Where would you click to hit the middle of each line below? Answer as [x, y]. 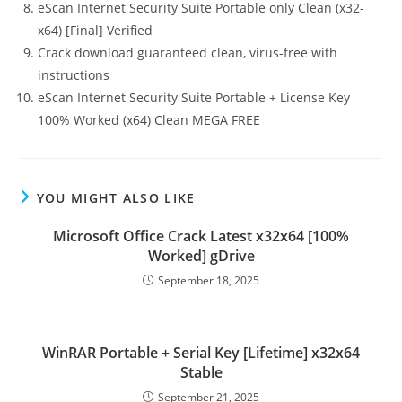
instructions [74, 75]
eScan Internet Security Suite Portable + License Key [194, 97]
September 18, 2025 [209, 280]
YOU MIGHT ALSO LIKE [116, 198]
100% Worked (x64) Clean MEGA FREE [149, 120]
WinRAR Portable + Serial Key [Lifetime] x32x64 [201, 353]
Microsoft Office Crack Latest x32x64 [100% [201, 236]
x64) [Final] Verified [96, 30]
